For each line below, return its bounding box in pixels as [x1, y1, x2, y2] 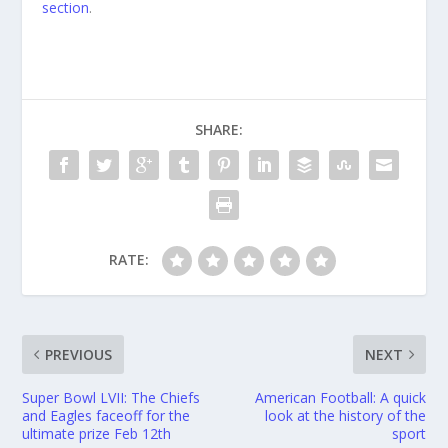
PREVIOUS [45, 345, 113, 364]
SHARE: [195, 120, 243, 139]
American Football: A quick [254, 388, 426, 407]
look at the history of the [264, 406, 426, 425]
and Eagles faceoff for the [22, 406, 191, 425]
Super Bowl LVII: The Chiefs [22, 388, 201, 407]
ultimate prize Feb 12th [22, 424, 172, 443]
